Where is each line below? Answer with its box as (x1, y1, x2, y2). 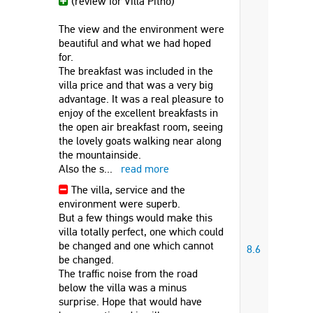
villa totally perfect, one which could (59, 225, 224, 238)
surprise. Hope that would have (59, 295, 202, 308)
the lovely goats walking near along (59, 134, 221, 147)
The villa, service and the (68, 183, 185, 196)
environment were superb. (59, 197, 180, 210)
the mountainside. (59, 148, 141, 161)
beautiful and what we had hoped (59, 36, 211, 50)
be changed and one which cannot (59, 239, 214, 252)
